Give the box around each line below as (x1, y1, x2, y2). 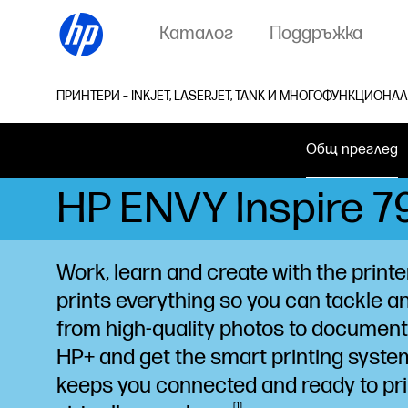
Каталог (159, 22, 233, 45)
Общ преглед (305, 141, 399, 158)
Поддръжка (270, 22, 362, 45)
